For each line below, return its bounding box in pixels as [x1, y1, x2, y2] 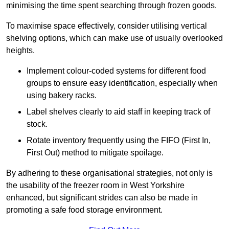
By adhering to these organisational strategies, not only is [6, 169, 213, 178]
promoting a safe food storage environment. [6, 205, 163, 215]
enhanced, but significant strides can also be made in [6, 193, 198, 202]
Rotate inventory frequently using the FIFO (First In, [27, 136, 211, 145]
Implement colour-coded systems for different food [27, 66, 206, 76]
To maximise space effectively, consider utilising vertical [6, 21, 207, 31]
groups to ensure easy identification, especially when [27, 79, 218, 88]
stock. [27, 120, 48, 129]
